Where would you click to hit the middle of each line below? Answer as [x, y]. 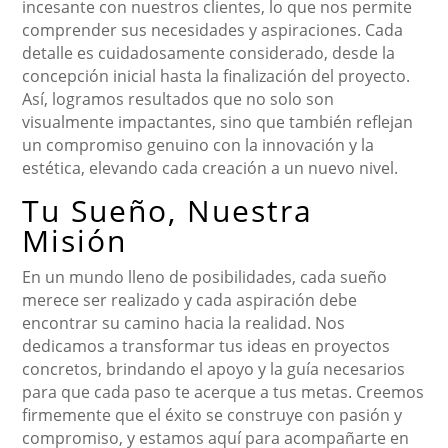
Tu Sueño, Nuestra [168, 210]
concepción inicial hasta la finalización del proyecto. [216, 75]
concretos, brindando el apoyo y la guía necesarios [214, 368]
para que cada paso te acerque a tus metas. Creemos [223, 391]
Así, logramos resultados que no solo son [178, 98]
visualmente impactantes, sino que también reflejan [218, 121]
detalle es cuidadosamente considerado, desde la [209, 52]
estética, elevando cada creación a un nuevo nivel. [210, 167]
